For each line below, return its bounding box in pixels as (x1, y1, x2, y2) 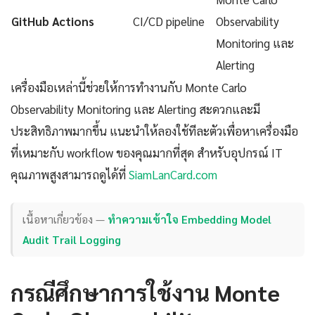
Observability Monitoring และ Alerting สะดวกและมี (11, 101, 260, 117)
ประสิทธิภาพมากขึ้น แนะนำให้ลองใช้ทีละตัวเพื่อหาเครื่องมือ (11, 122, 298, 139)
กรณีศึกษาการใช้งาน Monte (11, 277, 280, 307)
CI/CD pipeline (133, 13, 205, 29)
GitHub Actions (11, 13, 94, 29)
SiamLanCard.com (129, 166, 217, 182)
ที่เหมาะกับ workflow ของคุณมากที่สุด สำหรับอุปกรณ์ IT (11, 144, 283, 160)
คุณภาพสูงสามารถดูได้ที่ (11, 166, 129, 182)
